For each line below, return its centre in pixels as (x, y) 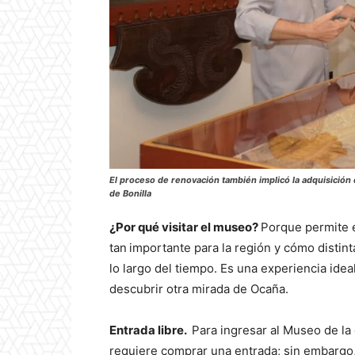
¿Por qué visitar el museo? (185, 227)
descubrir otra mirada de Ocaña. (199, 289)
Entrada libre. (151, 330)
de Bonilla (130, 194)
